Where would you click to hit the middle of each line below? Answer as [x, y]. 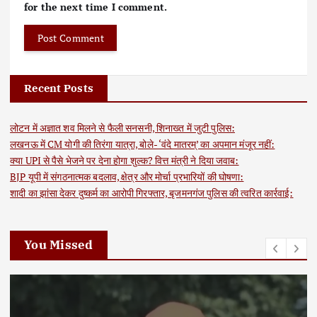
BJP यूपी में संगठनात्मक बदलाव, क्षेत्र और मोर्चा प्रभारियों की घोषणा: [127, 176]
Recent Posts [59, 88]
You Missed [59, 245]
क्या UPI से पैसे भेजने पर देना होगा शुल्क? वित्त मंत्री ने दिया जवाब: [125, 160]
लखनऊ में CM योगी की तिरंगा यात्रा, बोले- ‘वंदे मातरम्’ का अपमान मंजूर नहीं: [143, 144]
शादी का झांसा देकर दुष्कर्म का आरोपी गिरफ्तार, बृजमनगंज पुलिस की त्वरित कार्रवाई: [152, 192]
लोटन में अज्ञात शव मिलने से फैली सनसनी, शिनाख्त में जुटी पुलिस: [122, 127]
